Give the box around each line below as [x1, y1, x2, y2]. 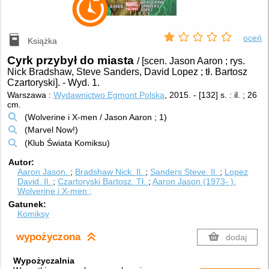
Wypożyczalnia [13, 255, 74, 265]
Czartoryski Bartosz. [57, 177, 136, 187]
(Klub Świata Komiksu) [24, 138, 110, 148]
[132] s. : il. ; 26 [198, 89, 257, 100]
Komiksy [17, 208, 49, 219]
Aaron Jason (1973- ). [152, 177, 236, 187]
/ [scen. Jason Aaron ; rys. [136, 55, 245, 66]
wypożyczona [16, 231, 81, 243]
